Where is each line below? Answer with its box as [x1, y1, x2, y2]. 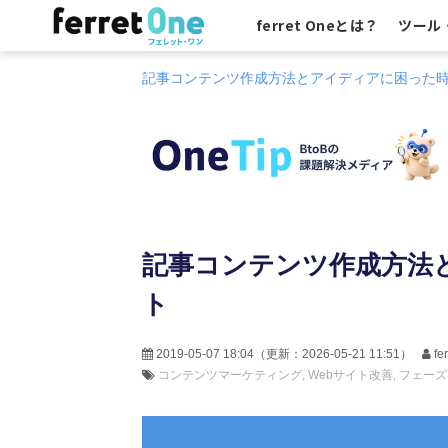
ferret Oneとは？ [256, 15, 379, 35]
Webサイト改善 [308, 368, 393, 382]
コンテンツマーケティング [158, 368, 302, 382]
